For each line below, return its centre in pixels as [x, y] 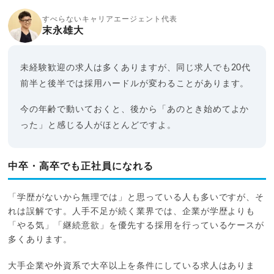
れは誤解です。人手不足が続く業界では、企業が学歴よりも [132, 211]
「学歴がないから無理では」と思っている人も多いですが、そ [136, 197]
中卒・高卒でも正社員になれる [81, 166]
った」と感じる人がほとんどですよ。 [98, 125]
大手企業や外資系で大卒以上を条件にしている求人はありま [132, 266]
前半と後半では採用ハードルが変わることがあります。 [135, 83]
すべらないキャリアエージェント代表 [110, 19]
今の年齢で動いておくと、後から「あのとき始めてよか [135, 109]
